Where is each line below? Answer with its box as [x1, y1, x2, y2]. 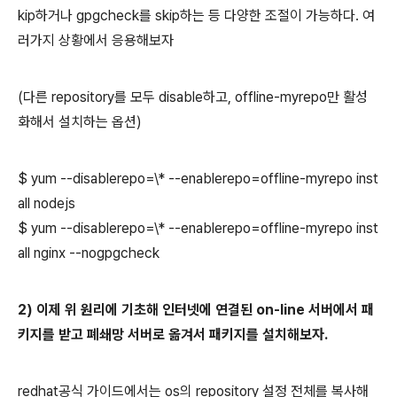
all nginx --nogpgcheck [18, 245, 160, 261]
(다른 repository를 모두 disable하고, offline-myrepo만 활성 [18, 89, 368, 105]
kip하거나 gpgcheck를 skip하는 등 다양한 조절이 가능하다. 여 [18, 7, 375, 24]
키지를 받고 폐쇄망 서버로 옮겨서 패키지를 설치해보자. [18, 326, 328, 343]
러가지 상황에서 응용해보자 [18, 32, 174, 49]
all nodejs [18, 195, 75, 212]
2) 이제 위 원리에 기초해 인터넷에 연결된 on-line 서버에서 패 [18, 301, 374, 318]
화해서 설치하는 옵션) [18, 113, 142, 130]
